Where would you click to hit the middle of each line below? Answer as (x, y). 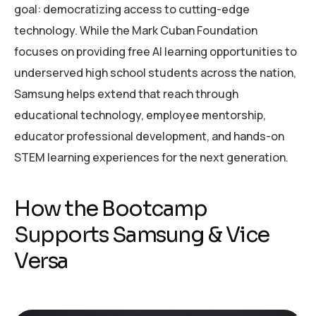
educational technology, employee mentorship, (140, 115)
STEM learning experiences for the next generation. (151, 158)
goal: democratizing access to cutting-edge (132, 10)
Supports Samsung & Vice (142, 235)
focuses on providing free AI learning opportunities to (156, 52)
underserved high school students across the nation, (155, 73)
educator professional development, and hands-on (149, 136)
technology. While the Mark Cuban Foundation (136, 31)
